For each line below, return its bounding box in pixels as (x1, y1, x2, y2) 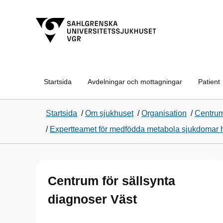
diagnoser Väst (48, 192, 137, 206)
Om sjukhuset (85, 109, 133, 117)
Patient (198, 78, 220, 86)
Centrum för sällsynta (48, 174, 175, 188)
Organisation (141, 109, 187, 117)
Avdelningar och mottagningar (88, 78, 182, 86)
